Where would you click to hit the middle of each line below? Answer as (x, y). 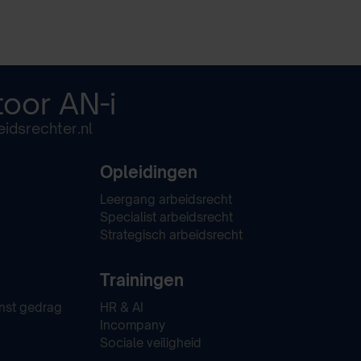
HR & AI (121, 307)
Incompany (132, 325)
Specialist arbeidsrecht (166, 217)
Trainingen (141, 280)
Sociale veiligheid (150, 343)
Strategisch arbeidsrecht (171, 235)
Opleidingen (148, 172)
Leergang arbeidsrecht (166, 199)
